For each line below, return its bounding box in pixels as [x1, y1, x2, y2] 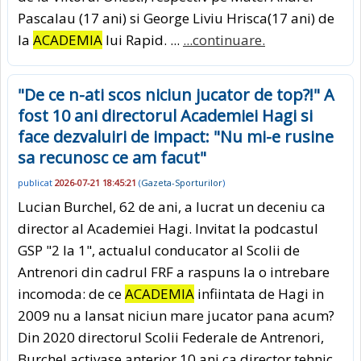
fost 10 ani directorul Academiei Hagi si [18, 105, 313, 127]
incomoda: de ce [18, 284, 125, 303]
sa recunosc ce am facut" [18, 147, 206, 169]
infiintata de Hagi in [194, 284, 324, 303]
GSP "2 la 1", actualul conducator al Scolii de [18, 240, 300, 259]
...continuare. [183, 31, 265, 50]
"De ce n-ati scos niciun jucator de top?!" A [18, 84, 334, 106]
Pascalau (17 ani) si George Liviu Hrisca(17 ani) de [18, 9, 334, 28]
